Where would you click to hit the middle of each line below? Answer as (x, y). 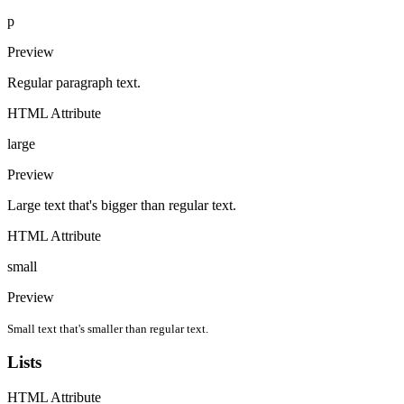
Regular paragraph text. (74, 82)
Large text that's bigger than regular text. (122, 205)
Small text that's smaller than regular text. (108, 328)
